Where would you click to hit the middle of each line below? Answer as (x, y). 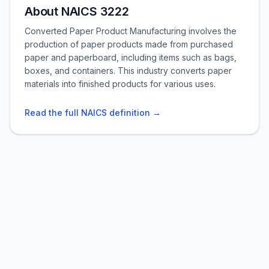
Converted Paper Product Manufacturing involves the (131, 31)
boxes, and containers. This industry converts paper (128, 71)
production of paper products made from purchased (129, 44)
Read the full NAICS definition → (93, 113)
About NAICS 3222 (77, 11)
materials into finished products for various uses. (120, 84)
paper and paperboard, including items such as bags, (131, 57)
